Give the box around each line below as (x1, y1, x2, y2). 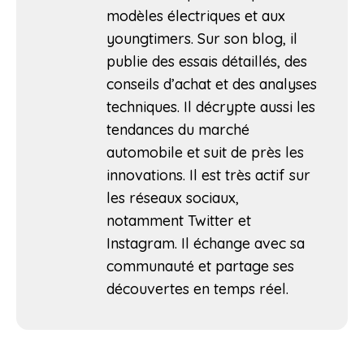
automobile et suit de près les (106, 142, 304, 162)
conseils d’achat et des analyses (106, 74, 317, 93)
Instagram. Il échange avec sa (106, 233, 305, 253)
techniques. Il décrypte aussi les (106, 97, 315, 116)
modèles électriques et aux (106, 6, 285, 25)
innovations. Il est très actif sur (106, 165, 310, 184)
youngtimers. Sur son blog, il (106, 28, 297, 48)
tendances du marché (106, 119, 249, 139)
